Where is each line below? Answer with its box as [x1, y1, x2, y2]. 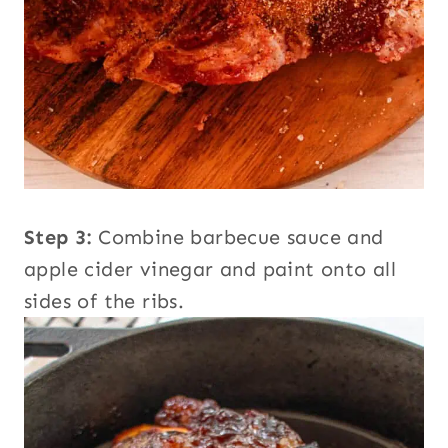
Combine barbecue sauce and [91, 224, 384, 249]
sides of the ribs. [24, 288, 185, 313]
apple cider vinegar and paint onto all [24, 256, 397, 281]
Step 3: [24, 224, 92, 249]
